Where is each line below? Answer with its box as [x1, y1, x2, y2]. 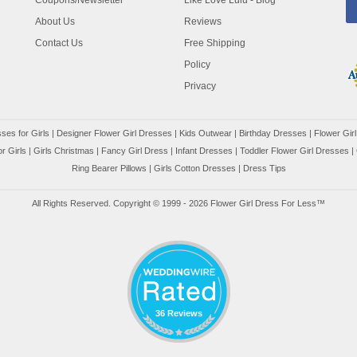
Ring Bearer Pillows [71, 163, 147, 174]
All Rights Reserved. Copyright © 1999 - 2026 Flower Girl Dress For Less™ [32, 198, 325, 209]
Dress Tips [242, 163, 286, 174]
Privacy [184, 80, 217, 92]
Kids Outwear [179, 128, 232, 139]
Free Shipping [184, 37, 246, 49]
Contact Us [35, 37, 83, 49]
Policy [184, 59, 211, 71]
